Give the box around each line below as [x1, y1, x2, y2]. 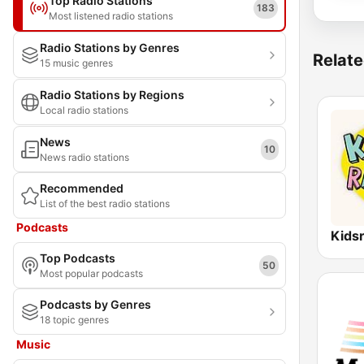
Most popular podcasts [40, 267, 143, 279]
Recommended [40, 181, 123, 195]
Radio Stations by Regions [40, 88, 184, 102]
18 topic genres [40, 314, 109, 326]
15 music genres [40, 57, 113, 69]
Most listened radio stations [49, 10, 173, 22]
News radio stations [40, 151, 129, 163]
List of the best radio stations [40, 197, 170, 210]
